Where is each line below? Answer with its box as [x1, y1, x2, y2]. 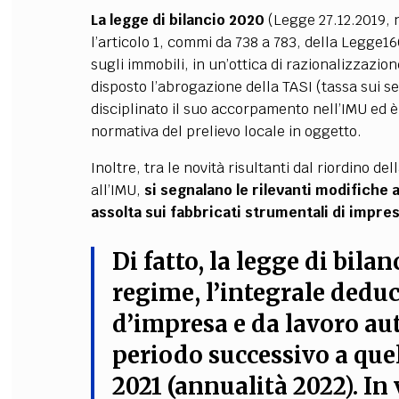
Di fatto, [111, 247, 204, 276]
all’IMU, [90, 181, 141, 199]
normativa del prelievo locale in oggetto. [90, 122, 362, 141]
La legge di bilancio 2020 [90, 11, 268, 29]
